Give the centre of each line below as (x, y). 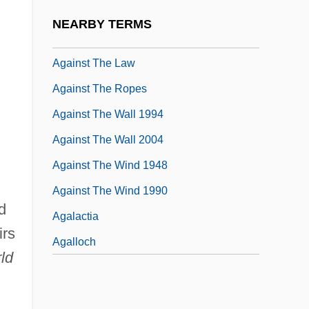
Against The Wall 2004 (108, 140)
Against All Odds (93, 12)
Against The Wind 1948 (110, 166)
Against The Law (94, 63)
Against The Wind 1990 (110, 191)
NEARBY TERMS (102, 24)
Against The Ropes (100, 89)
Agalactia (76, 217)
